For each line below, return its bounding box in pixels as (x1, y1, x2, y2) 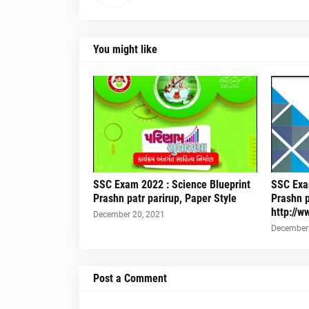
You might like (92, 43, 157, 56)
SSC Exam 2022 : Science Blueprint (92, 178, 250, 191)
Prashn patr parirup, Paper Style (92, 192, 237, 205)
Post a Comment (92, 272, 167, 285)
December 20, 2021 (92, 210, 165, 219)
